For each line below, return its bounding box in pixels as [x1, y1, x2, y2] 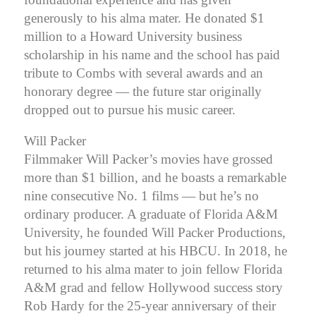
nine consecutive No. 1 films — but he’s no [24, 188, 259, 204]
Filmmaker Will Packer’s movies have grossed [24, 152, 273, 167]
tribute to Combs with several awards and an [24, 66, 263, 81]
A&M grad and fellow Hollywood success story [24, 280, 283, 296]
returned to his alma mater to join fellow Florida [24, 262, 282, 277]
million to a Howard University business [24, 29, 242, 44]
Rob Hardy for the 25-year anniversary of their [24, 298, 276, 314]
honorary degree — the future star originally [24, 84, 262, 99]
